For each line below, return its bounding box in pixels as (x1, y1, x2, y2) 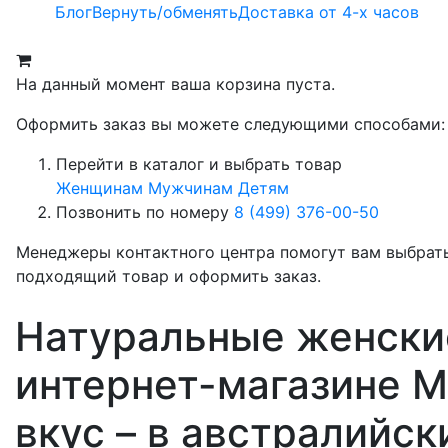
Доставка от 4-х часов (238, 2, 419, 22)
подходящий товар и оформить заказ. (16, 266, 321, 286)
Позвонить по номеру (56, 202, 234, 222)
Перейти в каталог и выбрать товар (56, 154, 342, 174)
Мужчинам (148, 178, 233, 198)
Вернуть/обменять (92, 2, 238, 22)
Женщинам (56, 178, 143, 198)
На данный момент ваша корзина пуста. (16, 74, 335, 94)
